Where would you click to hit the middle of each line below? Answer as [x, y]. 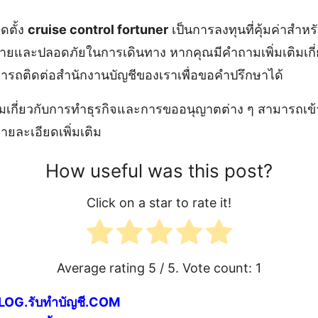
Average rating [103, 268]
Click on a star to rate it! [159, 202]
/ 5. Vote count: [206, 268]
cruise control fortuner [98, 29]
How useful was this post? [159, 170]
